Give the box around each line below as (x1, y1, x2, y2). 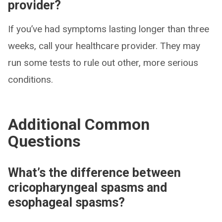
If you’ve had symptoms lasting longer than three (8, 23, 209, 35)
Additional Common (8, 114, 150, 134)
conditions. (8, 73, 53, 85)
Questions (8, 131, 81, 151)
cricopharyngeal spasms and (8, 180, 167, 195)
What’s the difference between (8, 165, 181, 180)
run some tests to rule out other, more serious (8, 56, 198, 68)
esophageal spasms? (8, 195, 125, 210)
